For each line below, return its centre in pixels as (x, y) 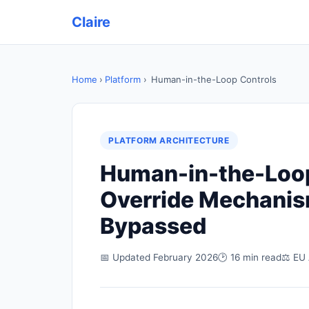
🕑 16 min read (250, 257)
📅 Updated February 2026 (159, 257)
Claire (91, 22)
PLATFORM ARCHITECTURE (169, 140)
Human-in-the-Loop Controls (213, 79)
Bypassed (153, 226)
